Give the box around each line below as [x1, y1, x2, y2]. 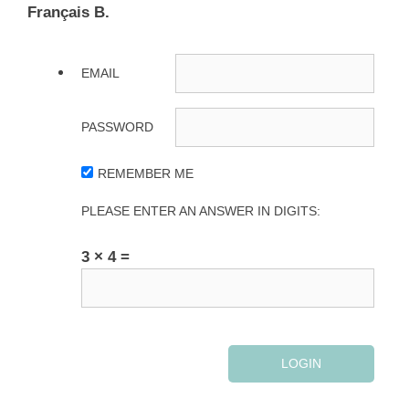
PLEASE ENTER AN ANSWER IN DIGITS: [81, 204, 320, 218]
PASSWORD [81, 120, 153, 134]
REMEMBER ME [98, 166, 194, 181]
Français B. [27, 3, 110, 21]
